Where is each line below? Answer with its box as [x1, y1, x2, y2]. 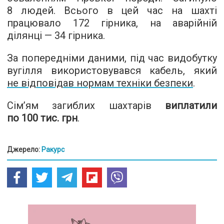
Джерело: [7, 145, 41, 153]
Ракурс [41, 145, 64, 153]
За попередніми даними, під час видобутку [7, 51, 217, 64]
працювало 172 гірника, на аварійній [7, 16, 217, 29]
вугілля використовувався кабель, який [7, 64, 217, 76]
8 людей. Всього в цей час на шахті [7, 4, 217, 16]
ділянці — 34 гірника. [7, 29, 105, 41]
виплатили [165, 99, 217, 111]
